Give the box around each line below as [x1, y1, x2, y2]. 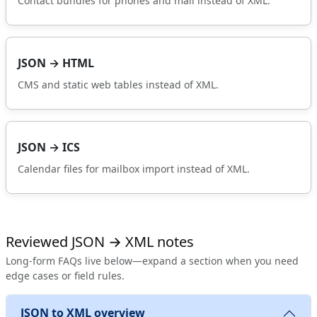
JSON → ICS [18, 139, 80, 155]
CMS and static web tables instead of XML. [18, 77, 219, 91]
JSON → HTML [18, 54, 94, 71]
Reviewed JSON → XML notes [6, 231, 194, 251]
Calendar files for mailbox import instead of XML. [18, 161, 250, 175]
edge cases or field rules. [6, 268, 125, 282]
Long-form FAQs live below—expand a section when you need [6, 253, 299, 267]
